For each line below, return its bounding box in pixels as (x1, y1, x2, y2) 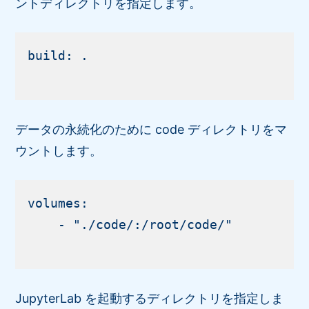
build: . (28, 48, 89, 63)
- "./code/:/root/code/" (28, 217, 233, 232)
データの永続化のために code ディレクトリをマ (15, 121, 288, 137)
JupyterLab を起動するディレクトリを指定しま (15, 290, 284, 306)
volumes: (28, 195, 89, 210)
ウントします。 (15, 143, 103, 158)
